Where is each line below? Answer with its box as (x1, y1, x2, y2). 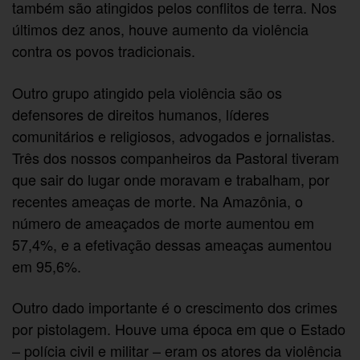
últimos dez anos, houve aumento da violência (12, 18, 309, 39)
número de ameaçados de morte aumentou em (12, 211, 315, 233)
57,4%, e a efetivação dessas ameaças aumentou (12, 233, 333, 255)
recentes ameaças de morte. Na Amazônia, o (12, 190, 304, 211)
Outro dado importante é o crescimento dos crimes (12, 297, 338, 318)
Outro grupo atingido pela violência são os (12, 81, 283, 103)
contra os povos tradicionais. (12, 39, 196, 61)
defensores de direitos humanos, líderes (12, 103, 270, 125)
